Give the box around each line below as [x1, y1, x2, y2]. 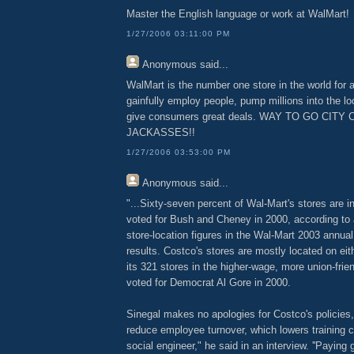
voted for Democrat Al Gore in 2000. [126, 277, 291, 289]
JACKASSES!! [126, 126, 195, 139]
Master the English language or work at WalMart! [126, 8, 349, 21]
